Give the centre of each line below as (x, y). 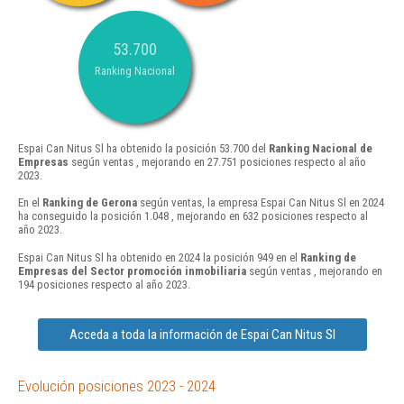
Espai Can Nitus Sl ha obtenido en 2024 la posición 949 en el (159, 257)
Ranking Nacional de (321, 149)
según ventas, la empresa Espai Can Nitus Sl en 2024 (261, 203)
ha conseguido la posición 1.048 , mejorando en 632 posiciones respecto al (193, 216)
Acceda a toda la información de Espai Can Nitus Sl (202, 334)
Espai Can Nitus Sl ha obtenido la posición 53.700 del (143, 149)
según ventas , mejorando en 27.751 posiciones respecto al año (217, 162)
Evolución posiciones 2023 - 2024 (117, 386)
